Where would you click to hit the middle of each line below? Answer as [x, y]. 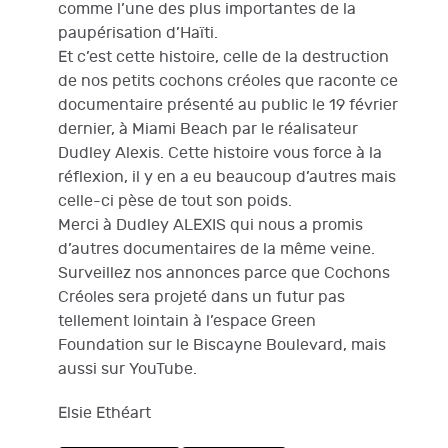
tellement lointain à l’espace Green [187, 321]
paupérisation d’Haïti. [138, 33]
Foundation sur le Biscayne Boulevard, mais [222, 345]
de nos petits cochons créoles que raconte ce [228, 81]
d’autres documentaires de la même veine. [216, 249]
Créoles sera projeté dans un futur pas [201, 297]
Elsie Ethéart [104, 414]
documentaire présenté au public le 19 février [228, 105]
